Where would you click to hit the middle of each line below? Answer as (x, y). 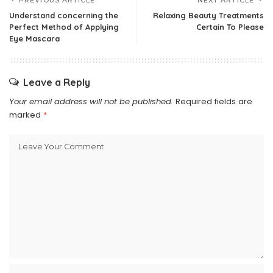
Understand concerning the (64, 15)
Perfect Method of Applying (64, 27)
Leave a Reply (57, 82)
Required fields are (214, 101)
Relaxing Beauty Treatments (208, 15)
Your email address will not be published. (91, 101)
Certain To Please (230, 27)
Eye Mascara (34, 38)
